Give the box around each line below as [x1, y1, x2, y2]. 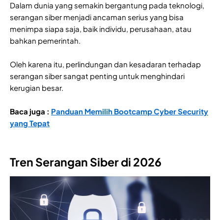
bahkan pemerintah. [10, 36, 82, 46]
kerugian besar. [10, 83, 63, 93]
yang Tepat [10, 118, 50, 128]
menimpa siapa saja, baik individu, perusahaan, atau [10, 24, 192, 34]
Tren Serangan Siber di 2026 [10, 155, 162, 169]
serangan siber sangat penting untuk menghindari [10, 71, 185, 81]
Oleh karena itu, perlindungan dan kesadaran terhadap [10, 59, 201, 69]
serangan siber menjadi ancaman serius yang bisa [10, 12, 184, 22]
